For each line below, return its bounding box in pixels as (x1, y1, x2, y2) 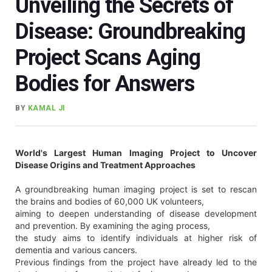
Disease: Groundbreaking (15, 18, 245, 44)
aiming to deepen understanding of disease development (15, 208, 257, 219)
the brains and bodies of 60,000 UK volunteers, (15, 195, 204, 206)
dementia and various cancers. (15, 244, 137, 255)
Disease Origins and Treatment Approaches (15, 159, 195, 170)
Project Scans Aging (15, 44, 200, 70)
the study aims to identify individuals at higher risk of (15, 232, 257, 243)
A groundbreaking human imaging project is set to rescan (15, 183, 257, 194)
